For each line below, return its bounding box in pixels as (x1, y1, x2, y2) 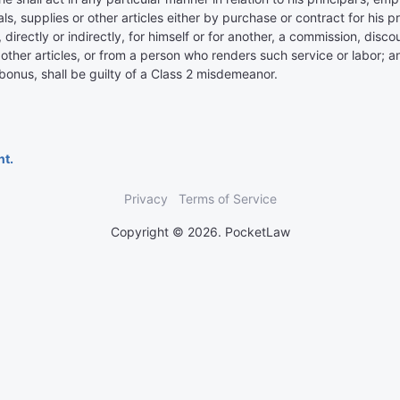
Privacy (123, 191, 168, 206)
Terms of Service (178, 191, 277, 206)
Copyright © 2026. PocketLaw (110, 224, 290, 239)
